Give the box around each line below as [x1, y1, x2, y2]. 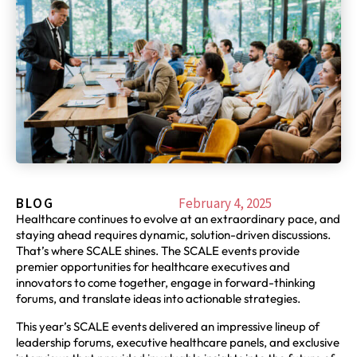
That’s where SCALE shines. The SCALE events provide [16, 243, 300, 259]
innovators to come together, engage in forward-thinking [16, 275, 316, 291]
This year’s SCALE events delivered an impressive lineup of [16, 318, 320, 334]
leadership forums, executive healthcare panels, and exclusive [16, 334, 339, 350]
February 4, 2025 [178, 194, 272, 213]
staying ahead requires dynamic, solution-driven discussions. [16, 227, 331, 243]
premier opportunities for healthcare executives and [16, 259, 290, 275]
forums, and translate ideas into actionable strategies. [16, 291, 300, 307]
